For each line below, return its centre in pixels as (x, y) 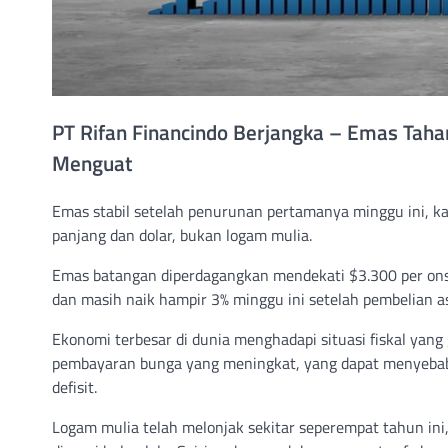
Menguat (92, 162)
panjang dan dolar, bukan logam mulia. (182, 235)
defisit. (74, 387)
